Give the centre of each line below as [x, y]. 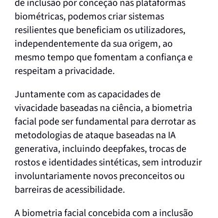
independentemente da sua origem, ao [93, 44]
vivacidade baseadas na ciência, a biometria [103, 108]
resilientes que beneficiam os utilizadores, [100, 30]
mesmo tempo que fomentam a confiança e [103, 57]
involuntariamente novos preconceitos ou [100, 176]
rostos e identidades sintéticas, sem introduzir [108, 162]
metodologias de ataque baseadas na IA [95, 135]
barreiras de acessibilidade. [71, 190]
